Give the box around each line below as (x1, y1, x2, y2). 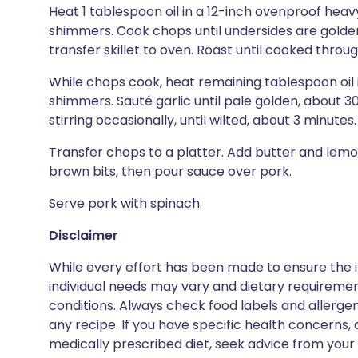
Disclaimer (49, 226, 118, 245)
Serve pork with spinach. (49, 194, 202, 213)
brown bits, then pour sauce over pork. (49, 162, 292, 181)
